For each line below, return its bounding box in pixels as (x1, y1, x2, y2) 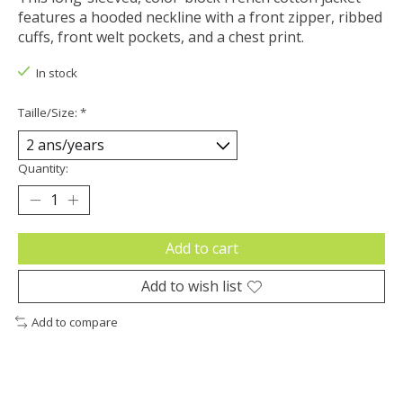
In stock (35, 64, 77, 81)
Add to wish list (141, 276, 242, 297)
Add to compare (31, 314, 118, 331)
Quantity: (18, 160, 68, 177)
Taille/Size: (18, 104, 80, 121)
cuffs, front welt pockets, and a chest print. (18, 26, 304, 47)
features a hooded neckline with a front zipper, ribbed (18, 6, 382, 27)
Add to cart (165, 238, 238, 259)
